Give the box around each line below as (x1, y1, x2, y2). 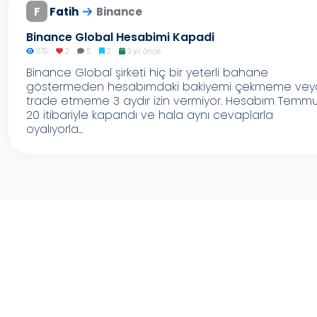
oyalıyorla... (26, 121, 83, 137)
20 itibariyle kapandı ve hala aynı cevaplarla (26, 107, 273, 123)
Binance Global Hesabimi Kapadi (26, 29, 214, 45)
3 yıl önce (125, 46, 161, 57)
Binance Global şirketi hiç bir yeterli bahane (26, 64, 268, 81)
